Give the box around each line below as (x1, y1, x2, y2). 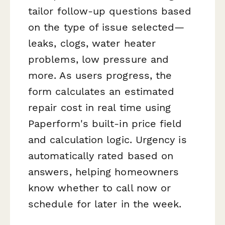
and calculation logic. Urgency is (28, 134, 187, 146)
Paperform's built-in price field (28, 118, 182, 130)
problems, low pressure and (28, 53, 169, 66)
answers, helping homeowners (28, 166, 179, 178)
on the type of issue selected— (28, 21, 185, 34)
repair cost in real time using (28, 101, 171, 114)
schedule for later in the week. (28, 198, 182, 210)
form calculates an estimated (28, 85, 175, 98)
